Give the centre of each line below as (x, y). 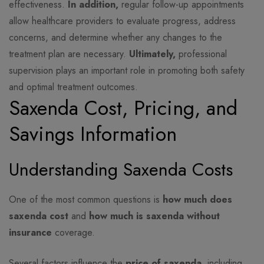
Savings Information (93, 134)
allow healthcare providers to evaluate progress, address (122, 21)
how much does (197, 200)
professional (201, 54)
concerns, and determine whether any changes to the (115, 38)
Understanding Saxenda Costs (121, 170)
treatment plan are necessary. (69, 54)
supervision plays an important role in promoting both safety (127, 71)
